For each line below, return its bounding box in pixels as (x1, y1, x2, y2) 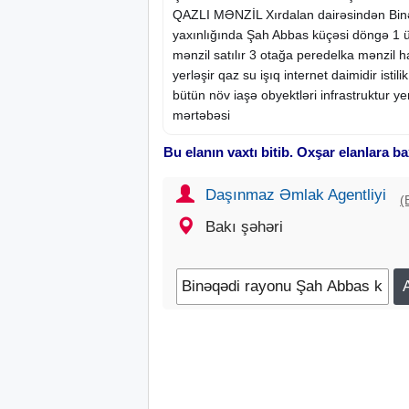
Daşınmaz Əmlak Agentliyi (205, 185, 386, 204)
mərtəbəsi (173, 107, 230, 122)
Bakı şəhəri (205, 217, 283, 236)
